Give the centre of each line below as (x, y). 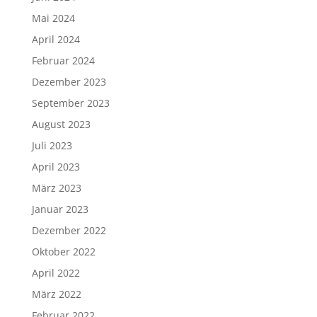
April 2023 (56, 167)
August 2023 (61, 124)
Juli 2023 (52, 145)
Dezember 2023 (69, 82)
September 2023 (70, 103)
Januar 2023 (60, 209)
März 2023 (56, 188)
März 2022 (56, 294)
